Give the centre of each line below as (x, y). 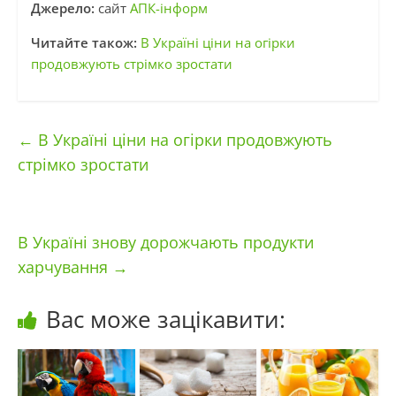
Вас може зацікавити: (165, 320)
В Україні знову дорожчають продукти (165, 243)
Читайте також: (84, 43)
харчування (65, 267)
